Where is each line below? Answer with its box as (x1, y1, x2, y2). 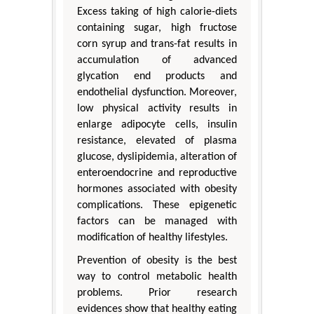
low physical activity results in (77, 102, 237, 114)
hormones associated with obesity (77, 183, 237, 195)
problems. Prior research (77, 287, 237, 299)
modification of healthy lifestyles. (77, 231, 228, 243)
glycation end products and (77, 70, 237, 82)
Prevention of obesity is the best (77, 254, 237, 266)
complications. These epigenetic (77, 199, 237, 211)
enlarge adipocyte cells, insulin (77, 118, 237, 130)
